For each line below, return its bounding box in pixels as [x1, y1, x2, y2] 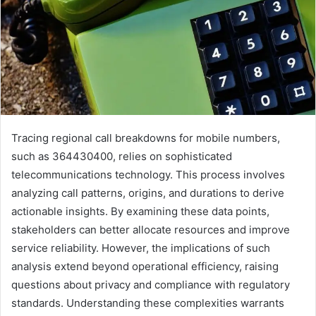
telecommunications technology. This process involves [11, 168, 285, 182]
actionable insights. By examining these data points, [11, 205, 269, 219]
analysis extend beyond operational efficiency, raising [11, 260, 279, 274]
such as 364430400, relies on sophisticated [11, 150, 232, 164]
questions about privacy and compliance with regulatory [11, 278, 290, 292]
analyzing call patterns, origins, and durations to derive [11, 186, 284, 200]
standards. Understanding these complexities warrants [11, 296, 284, 310]
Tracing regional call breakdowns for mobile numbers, [11, 131, 280, 145]
